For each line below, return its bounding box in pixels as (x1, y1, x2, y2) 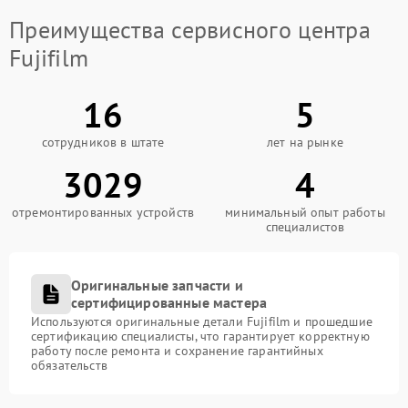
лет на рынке (267, 133, 343, 150)
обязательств (31, 356, 107, 373)
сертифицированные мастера (71, 292, 268, 311)
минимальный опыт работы (225, 203, 385, 220)
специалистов (265, 218, 345, 235)
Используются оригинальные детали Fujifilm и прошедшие (31, 312, 372, 330)
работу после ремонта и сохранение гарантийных (31, 342, 323, 359)
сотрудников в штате (41, 133, 165, 150)
